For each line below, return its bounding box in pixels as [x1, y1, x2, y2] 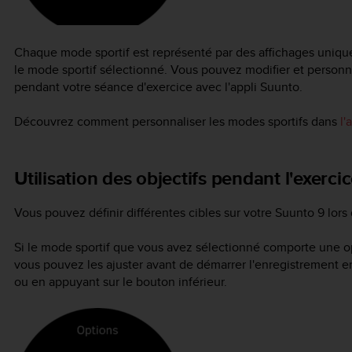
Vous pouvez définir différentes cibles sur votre [14, 203, 275, 222]
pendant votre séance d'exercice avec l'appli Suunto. [14, 77, 302, 96]
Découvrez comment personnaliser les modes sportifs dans [14, 112, 340, 131]
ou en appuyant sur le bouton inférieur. [14, 272, 227, 291]
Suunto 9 [275, 203, 324, 222]
